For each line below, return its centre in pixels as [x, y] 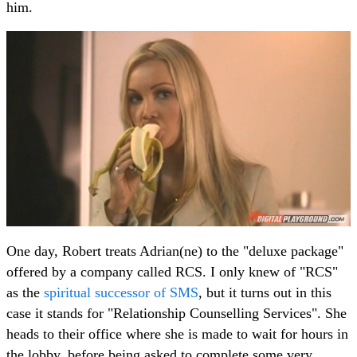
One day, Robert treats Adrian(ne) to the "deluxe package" [175, 251]
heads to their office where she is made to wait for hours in [177, 333]
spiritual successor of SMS [121, 292]
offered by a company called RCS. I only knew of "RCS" [172, 271]
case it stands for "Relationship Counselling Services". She [177, 313]
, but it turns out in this [265, 292]
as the [25, 292]
